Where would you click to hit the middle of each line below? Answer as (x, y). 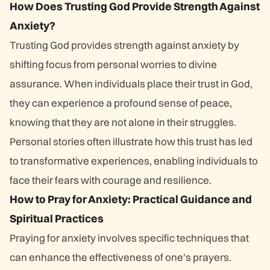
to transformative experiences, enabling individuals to (134, 161)
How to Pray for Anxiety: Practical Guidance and (131, 199)
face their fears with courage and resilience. (111, 180)
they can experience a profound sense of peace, (121, 103)
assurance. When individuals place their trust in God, (131, 83)
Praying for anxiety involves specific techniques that (129, 238)
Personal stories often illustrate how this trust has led (131, 141)
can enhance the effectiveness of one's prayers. (121, 257)
